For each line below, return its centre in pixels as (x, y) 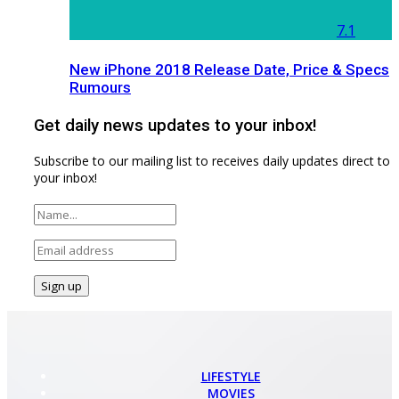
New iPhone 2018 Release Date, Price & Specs (229, 69)
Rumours (100, 87)
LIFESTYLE (231, 376)
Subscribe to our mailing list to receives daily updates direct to (212, 160)
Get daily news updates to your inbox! (175, 126)
